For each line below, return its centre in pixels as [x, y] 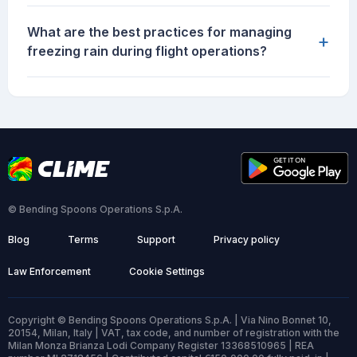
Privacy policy [247, 240]
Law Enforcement [49, 272]
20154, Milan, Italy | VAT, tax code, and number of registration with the [174, 333]
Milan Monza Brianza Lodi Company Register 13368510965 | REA [161, 346]
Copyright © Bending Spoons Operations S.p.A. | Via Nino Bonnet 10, [170, 320]
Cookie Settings [167, 272]
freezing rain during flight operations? [147, 51]
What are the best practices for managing [159, 32]
